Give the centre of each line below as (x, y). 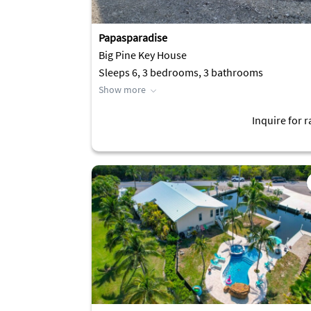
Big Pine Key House (143, 55)
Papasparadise (133, 37)
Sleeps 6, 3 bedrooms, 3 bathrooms (181, 72)
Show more (122, 90)
